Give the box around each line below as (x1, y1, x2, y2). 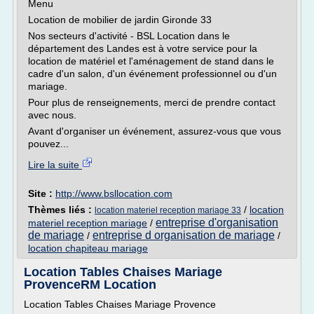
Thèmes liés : (28, 204, 95, 215)
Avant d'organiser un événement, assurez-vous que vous (28, 125, 281, 137)
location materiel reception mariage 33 (95, 205, 241, 215)
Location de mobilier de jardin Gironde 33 (28, 14, 212, 25)
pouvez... (28, 138, 69, 149)
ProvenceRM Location (24, 278, 156, 292)
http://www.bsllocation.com (55, 188, 172, 199)
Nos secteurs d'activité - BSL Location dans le (28, 30, 230, 41)
